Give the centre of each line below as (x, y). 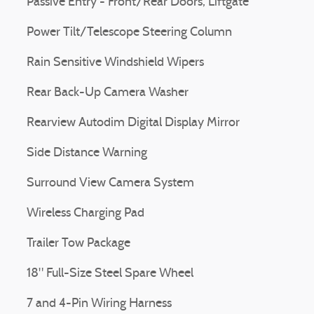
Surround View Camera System (110, 183)
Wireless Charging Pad (86, 213)
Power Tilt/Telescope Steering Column (129, 33)
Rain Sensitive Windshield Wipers (115, 63)
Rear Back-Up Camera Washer (108, 93)
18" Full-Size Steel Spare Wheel (110, 274)
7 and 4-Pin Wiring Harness (99, 304)
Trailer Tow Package (78, 244)
